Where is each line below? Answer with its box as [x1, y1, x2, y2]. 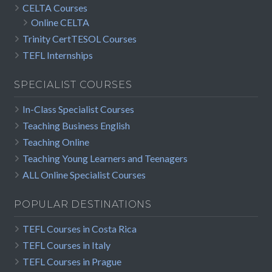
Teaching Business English [22, 120, 130, 132]
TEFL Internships [22, 49, 93, 61]
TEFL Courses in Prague [22, 256, 121, 268]
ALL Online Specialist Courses [22, 169, 146, 181]
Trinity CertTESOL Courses [22, 33, 137, 45]
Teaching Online [22, 136, 89, 148]
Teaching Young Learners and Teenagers [22, 152, 188, 165]
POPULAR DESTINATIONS [14, 199, 152, 211]
